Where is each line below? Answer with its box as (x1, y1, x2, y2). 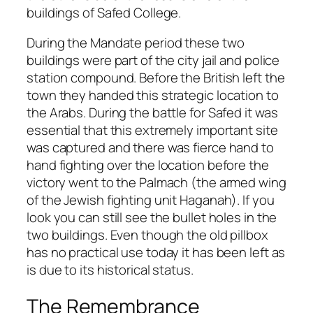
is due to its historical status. (27, 261, 194, 279)
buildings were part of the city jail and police (27, 51, 280, 70)
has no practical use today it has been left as (27, 243, 286, 262)
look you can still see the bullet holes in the (27, 208, 277, 227)
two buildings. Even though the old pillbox (27, 226, 268, 245)
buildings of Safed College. (27, 3, 182, 22)
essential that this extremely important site (27, 121, 278, 140)
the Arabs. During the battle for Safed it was (27, 103, 278, 122)
